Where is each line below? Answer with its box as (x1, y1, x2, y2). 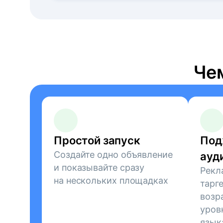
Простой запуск (54, 134, 140, 147)
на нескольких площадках (54, 175, 168, 186)
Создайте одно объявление (54, 149, 173, 160)
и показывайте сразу (54, 162, 145, 173)
